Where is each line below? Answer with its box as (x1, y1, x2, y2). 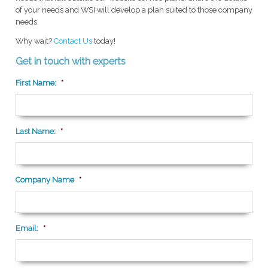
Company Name (15, 175, 74, 184)
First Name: (15, 78, 56, 87)
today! (92, 36, 115, 45)
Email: (15, 223, 38, 233)
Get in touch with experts (15, 55, 126, 67)
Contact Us (53, 36, 92, 45)
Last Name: (15, 126, 56, 136)
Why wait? (15, 36, 54, 45)
